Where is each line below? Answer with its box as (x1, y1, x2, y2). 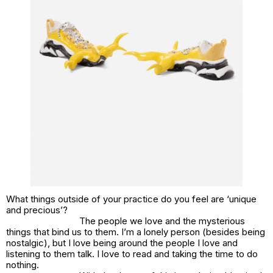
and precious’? (6, 204, 68, 216)
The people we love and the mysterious (79, 214, 245, 227)
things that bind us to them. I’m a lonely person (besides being (6, 225, 265, 238)
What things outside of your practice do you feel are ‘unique (6, 193, 257, 205)
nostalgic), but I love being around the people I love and (6, 236, 238, 249)
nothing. (6, 258, 39, 271)
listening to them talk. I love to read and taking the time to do (6, 247, 258, 260)
